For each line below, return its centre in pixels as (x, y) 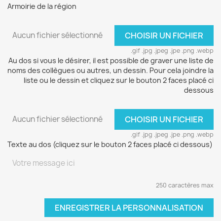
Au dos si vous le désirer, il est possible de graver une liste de (111, 60)
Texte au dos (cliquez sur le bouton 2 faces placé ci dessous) (110, 144)
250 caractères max (185, 185)
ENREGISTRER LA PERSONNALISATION (129, 208)
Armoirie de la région (42, 6)
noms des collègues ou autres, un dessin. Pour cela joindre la (110, 70)
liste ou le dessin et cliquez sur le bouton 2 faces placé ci (119, 80)
